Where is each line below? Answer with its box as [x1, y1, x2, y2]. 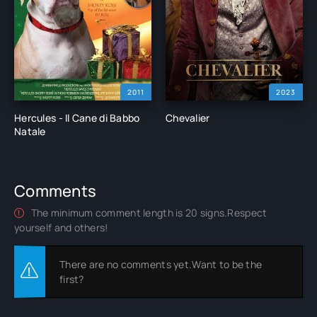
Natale [14, 124, 46, 138]
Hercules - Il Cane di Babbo [14, 110, 140, 125]
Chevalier [166, 110, 210, 125]
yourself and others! [14, 220, 108, 234]
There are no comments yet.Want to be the [59, 257, 263, 271]
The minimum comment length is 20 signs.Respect [28, 205, 267, 219]
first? [59, 272, 84, 286]
